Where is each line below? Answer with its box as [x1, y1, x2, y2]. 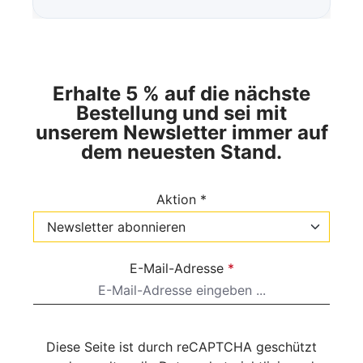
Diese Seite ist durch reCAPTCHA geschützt [46, 339, 317, 356]
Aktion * [156, 191, 207, 208]
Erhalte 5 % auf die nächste [53, 82, 310, 106]
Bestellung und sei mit [76, 101, 287, 126]
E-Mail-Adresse [129, 260, 228, 277]
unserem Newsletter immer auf [35, 121, 328, 145]
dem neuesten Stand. [81, 140, 282, 164]
